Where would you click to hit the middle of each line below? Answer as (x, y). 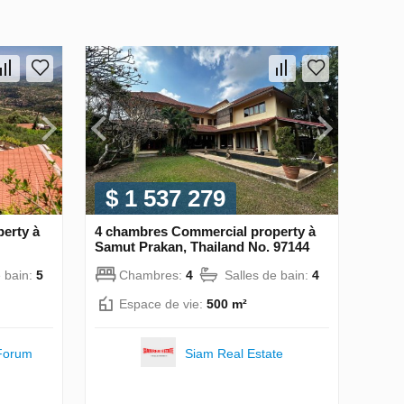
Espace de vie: (163, 303)
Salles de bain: (268, 275)
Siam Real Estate (234, 353)
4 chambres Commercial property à (205, 231)
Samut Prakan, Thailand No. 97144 (202, 246)
